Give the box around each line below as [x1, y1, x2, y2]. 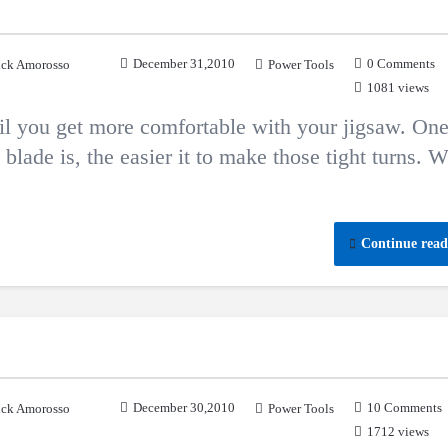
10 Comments [367, 400, 442, 415]
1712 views [367, 424, 429, 439]
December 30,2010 [133, 400, 235, 415]
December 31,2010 [133, 56, 235, 71]
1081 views [367, 80, 429, 95]
